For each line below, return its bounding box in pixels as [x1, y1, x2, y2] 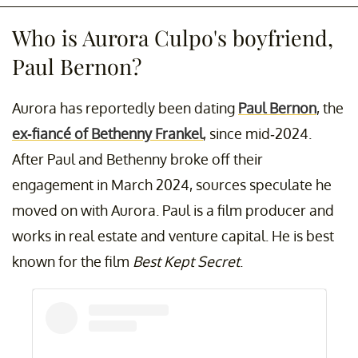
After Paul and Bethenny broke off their [12, 149, 263, 168]
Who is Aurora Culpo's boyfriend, [12, 22, 333, 52]
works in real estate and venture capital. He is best [12, 226, 334, 245]
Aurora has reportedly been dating [12, 98, 238, 117]
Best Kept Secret [133, 252, 240, 270]
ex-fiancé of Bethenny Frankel [12, 124, 203, 142]
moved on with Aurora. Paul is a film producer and [12, 201, 334, 219]
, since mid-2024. [203, 124, 312, 142]
